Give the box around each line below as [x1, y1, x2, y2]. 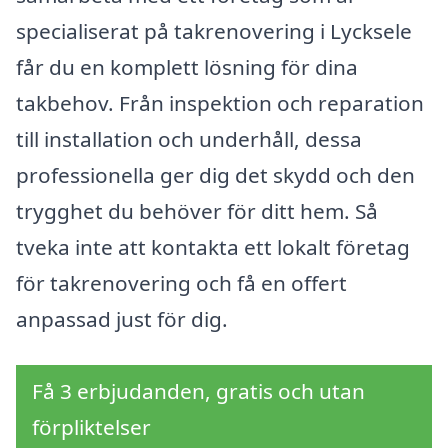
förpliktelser [32, 412, 151, 441]
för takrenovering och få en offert [16, 268, 347, 297]
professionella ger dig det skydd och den [16, 160, 415, 189]
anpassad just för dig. [16, 304, 228, 333]
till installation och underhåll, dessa [16, 124, 362, 153]
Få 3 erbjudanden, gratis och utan [32, 376, 365, 405]
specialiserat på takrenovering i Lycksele [16, 16, 412, 45]
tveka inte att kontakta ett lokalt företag [16, 232, 410, 261]
